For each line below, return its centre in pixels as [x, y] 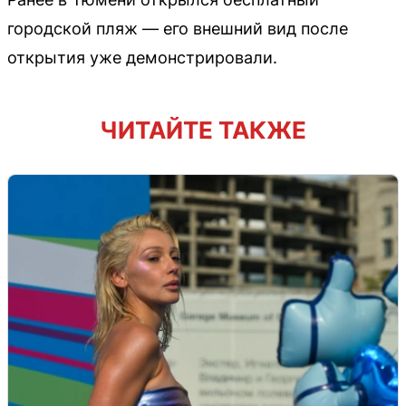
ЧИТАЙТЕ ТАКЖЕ [203, 130]
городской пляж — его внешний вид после [178, 28]
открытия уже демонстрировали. [142, 57]
